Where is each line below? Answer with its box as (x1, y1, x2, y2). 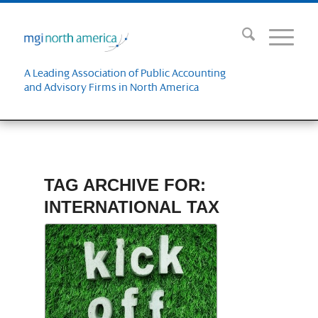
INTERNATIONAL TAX (44, 197, 220, 216)
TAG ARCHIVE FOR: (44, 175, 207, 194)
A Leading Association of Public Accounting (23, 68, 226, 79)
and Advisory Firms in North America (23, 82, 199, 94)
